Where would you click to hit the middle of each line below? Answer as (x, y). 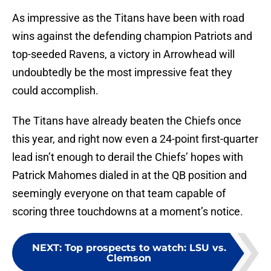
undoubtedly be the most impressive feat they (122, 73)
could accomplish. (55, 91)
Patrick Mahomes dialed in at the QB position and (129, 175)
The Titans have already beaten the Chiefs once (127, 121)
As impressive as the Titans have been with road (128, 18)
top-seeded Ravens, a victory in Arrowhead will (123, 54)
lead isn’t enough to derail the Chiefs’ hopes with (128, 157)
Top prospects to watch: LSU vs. (145, 248)
